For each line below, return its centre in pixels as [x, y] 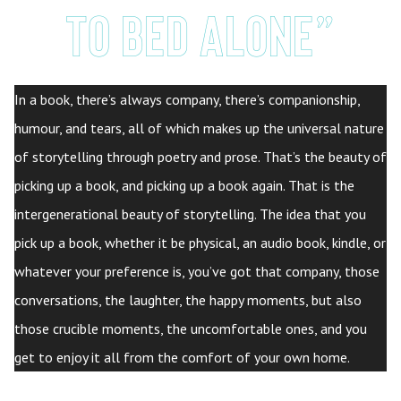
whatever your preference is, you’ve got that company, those [197, 271]
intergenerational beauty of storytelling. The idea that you [190, 213]
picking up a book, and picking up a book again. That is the [184, 185]
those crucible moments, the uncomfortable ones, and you [191, 328]
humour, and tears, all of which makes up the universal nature [199, 128]
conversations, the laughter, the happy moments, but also [188, 299]
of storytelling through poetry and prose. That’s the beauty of [200, 156]
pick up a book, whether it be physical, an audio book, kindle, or [200, 242]
